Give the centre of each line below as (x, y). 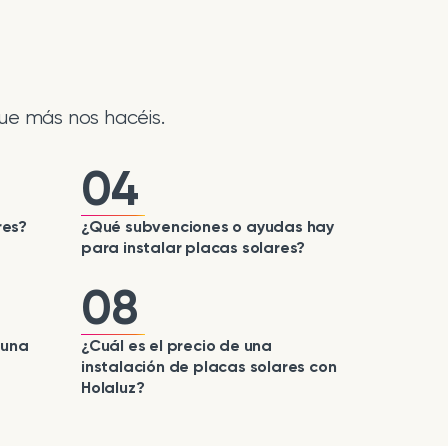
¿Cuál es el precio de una (177, 345)
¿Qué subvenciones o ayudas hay (208, 226)
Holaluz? (113, 387)
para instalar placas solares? (193, 247)
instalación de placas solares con (209, 366)
